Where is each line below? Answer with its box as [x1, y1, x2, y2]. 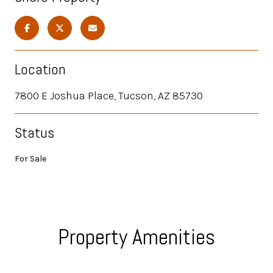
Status [15, 122, 54, 142]
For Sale [15, 153, 46, 164]
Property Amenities [58, 222, 215, 251]
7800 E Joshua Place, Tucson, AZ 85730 [15, 88, 203, 102]
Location [15, 59, 66, 79]
